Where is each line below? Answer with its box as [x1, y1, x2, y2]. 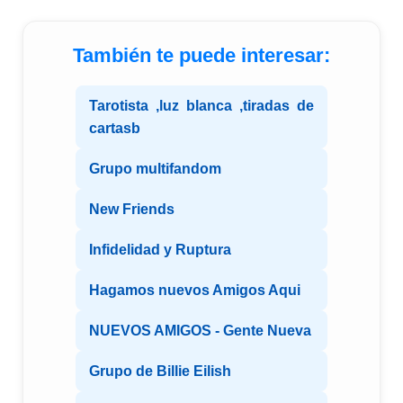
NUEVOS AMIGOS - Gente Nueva [89, 323, 311, 339]
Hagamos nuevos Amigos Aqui [89, 282, 300, 299]
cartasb [89, 121, 140, 137]
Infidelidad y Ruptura [89, 242, 231, 258]
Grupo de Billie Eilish [89, 363, 231, 380]
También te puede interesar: [73, 44, 330, 67]
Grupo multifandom [89, 161, 221, 177]
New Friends [89, 201, 175, 218]
